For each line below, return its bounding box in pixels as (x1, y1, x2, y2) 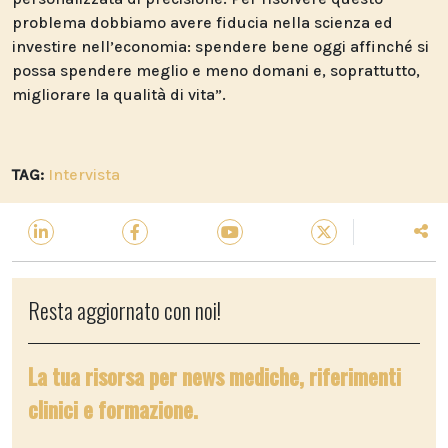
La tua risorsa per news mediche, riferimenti (28, 359, 401, 392)
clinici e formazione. (28, 392, 198, 425)
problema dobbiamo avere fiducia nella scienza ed (12, 12, 393, 32)
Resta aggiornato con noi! (28, 293, 221, 326)
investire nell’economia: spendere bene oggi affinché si (12, 36, 429, 56)
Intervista (48, 164, 120, 184)
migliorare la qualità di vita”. (12, 84, 226, 104)
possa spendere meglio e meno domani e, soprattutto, (12, 60, 420, 80)
